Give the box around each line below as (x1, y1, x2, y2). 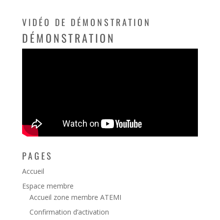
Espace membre (22, 181, 74, 191)
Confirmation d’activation (29, 207, 109, 217)
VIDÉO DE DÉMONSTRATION (22, 16, 151, 28)
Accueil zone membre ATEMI (29, 192, 121, 202)
